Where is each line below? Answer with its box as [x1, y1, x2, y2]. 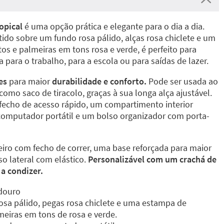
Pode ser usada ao [146, 75, 218, 87]
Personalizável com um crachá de [88, 153, 216, 165]
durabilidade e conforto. [52, 75, 146, 87]
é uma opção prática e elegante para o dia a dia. [22, 20, 204, 32]
